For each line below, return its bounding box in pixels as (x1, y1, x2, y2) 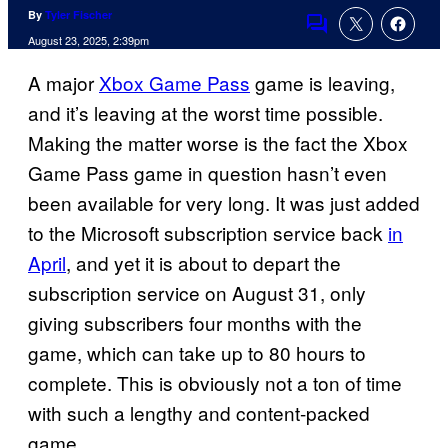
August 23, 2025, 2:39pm (28, 32, 149, 49)
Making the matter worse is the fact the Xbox (28, 129, 408, 157)
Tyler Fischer (45, 7, 112, 23)
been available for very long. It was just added (28, 189, 420, 217)
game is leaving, (250, 69, 395, 97)
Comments (304, 23, 398, 51)
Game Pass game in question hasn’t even (28, 159, 387, 187)
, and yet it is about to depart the (66, 249, 341, 277)
